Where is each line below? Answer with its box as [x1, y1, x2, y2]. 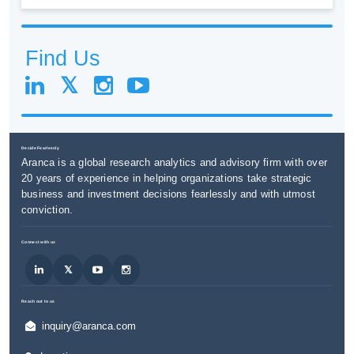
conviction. [21, 203, 73, 216]
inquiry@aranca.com [41, 319, 136, 332]
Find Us [25, 47, 100, 71]
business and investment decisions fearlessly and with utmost [21, 187, 316, 200]
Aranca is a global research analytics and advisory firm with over [21, 156, 328, 168]
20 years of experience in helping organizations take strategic [21, 171, 312, 184]
